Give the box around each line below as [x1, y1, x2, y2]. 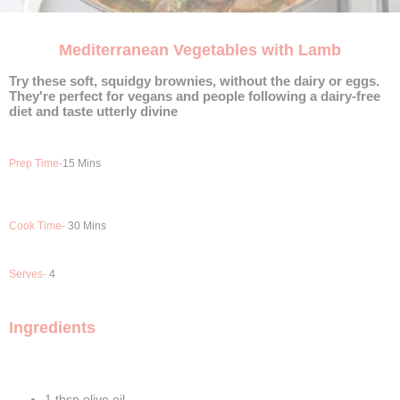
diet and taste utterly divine [9, 103, 178, 119]
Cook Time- [9, 219, 68, 232]
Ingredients [9, 318, 96, 337]
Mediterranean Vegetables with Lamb [59, 40, 341, 59]
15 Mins [62, 156, 101, 170]
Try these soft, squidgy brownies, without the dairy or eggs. [9, 72, 379, 88]
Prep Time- [9, 156, 62, 170]
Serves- [9, 267, 46, 280]
